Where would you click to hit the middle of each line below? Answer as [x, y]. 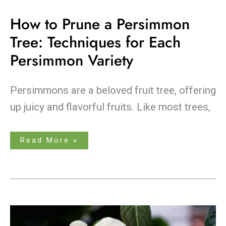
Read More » [49, 140]
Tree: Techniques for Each [95, 42]
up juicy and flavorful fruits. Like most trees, [110, 107]
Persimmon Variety [72, 61]
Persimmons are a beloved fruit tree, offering [113, 90]
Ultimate [39, 216]
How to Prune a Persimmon [100, 24]
